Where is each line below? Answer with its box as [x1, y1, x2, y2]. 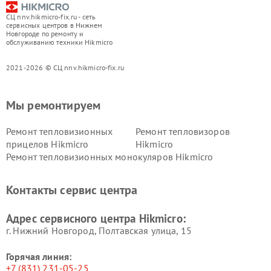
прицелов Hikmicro [6, 138, 89, 151]
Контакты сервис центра [6, 182, 138, 198]
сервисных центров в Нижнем [6, 21, 102, 30]
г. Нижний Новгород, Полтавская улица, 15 [6, 224, 192, 237]
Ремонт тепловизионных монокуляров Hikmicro [6, 151, 214, 163]
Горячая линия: [6, 250, 72, 263]
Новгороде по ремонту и [6, 29, 84, 39]
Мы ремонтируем [6, 97, 101, 114]
